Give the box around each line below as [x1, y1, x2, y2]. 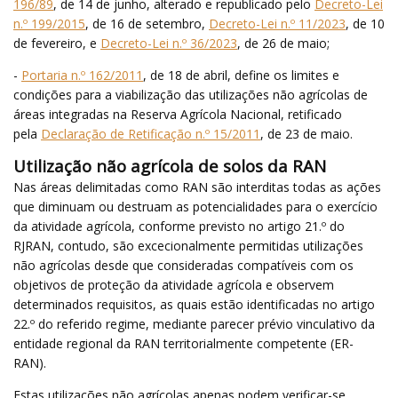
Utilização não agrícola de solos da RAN [13, 154, 326, 177]
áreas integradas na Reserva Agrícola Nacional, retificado [13, 105, 342, 123]
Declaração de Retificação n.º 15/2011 [41, 124, 260, 142]
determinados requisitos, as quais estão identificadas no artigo [13, 295, 375, 313]
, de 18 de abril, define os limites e [143, 66, 339, 84]
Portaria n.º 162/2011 [21, 66, 143, 84]
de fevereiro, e [13, 34, 100, 52]
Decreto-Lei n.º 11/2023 [209, 14, 346, 32]
